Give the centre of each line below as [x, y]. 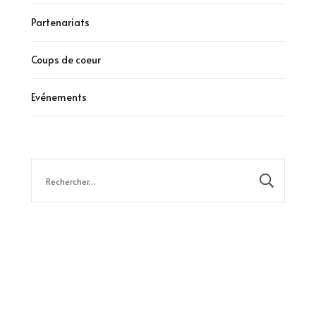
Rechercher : [59, 168]
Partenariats [60, 23]
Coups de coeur [66, 60]
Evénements [59, 97]
